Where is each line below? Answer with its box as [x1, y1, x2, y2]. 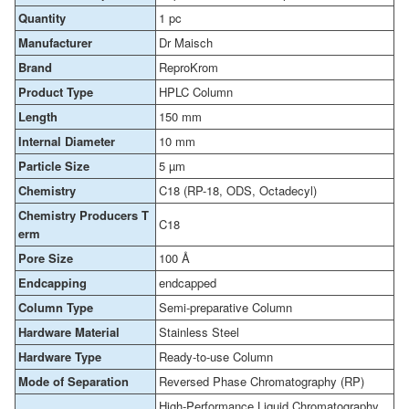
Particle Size [18, 156, 89, 174]
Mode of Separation [18, 372, 129, 390]
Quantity [18, 8, 66, 26]
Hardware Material [18, 322, 120, 341]
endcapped [159, 273, 216, 291]
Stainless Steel [159, 322, 239, 341]
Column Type [18, 298, 93, 316]
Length [18, 107, 58, 125]
